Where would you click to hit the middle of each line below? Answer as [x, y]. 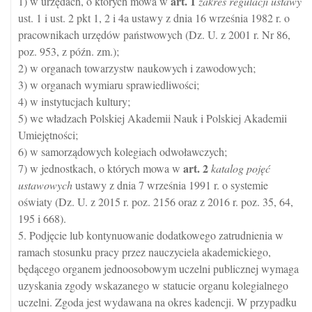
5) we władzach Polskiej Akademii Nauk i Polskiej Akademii [153, 118]
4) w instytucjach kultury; [74, 101]
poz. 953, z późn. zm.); [69, 51]
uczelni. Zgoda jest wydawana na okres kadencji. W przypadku [157, 302]
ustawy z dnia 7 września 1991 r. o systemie [170, 185]
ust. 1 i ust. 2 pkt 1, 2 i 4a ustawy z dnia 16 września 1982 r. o [154, 18]
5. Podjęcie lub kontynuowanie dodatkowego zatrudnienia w [151, 235]
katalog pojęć [241, 168]
